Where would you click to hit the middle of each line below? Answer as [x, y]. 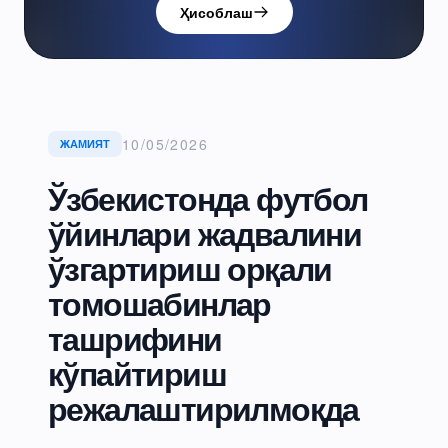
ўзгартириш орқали [190, 268]
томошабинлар [159, 303]
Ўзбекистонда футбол [208, 198]
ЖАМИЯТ [85, 143]
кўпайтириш [137, 373]
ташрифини [135, 338]
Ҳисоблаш [216, 12]
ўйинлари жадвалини [205, 233]
